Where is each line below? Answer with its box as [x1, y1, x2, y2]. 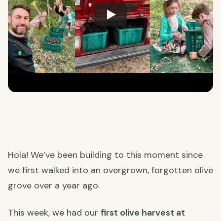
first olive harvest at [101, 206, 185, 219]
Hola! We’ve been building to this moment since [8, 148, 203, 161]
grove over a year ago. [8, 179, 100, 191]
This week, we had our [8, 206, 101, 219]
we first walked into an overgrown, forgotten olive [8, 164, 213, 176]
